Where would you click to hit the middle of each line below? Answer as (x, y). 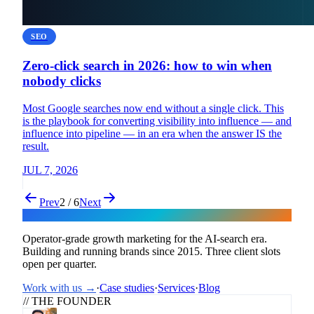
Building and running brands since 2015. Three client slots (151, 251)
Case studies (127, 287)
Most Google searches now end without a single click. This (153, 108)
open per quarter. (60, 264)
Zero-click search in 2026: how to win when (147, 66)
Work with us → (59, 287)
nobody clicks (62, 81)
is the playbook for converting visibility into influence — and (157, 121)
